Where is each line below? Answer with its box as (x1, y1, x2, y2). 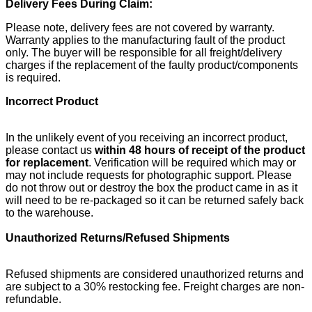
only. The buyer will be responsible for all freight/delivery (6, 46, 282, 58)
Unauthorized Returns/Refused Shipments (6, 231, 230, 244)
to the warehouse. (6, 206, 93, 219)
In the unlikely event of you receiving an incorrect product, (6, 131, 288, 143)
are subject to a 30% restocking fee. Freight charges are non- (6, 280, 304, 292)
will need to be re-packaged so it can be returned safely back (6, 194, 304, 206)
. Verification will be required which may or (88, 156, 296, 169)
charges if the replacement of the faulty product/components (6, 58, 298, 71)
